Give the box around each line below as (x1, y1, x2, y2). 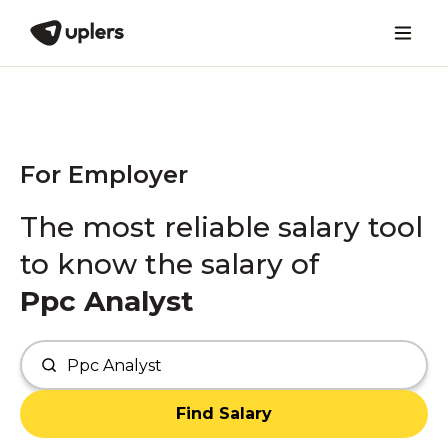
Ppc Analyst (20, 284, 194, 318)
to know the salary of (20, 247, 319, 281)
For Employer (20, 160, 188, 189)
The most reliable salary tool (20, 210, 423, 244)
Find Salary (176, 404, 272, 423)
